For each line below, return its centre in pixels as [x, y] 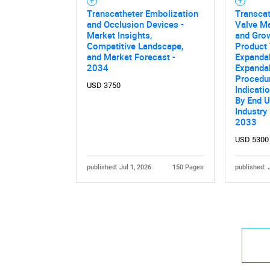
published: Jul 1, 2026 [119, 167]
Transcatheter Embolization [142, 13]
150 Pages [188, 167]
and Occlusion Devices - [135, 24]
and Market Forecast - [131, 56]
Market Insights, [119, 35]
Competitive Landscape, [135, 46]
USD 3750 [103, 85]
